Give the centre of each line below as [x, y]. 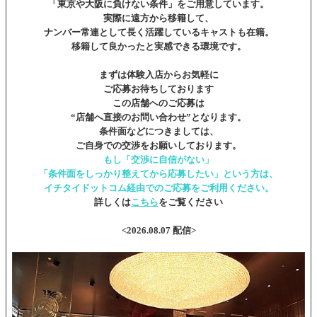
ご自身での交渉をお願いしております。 [158, 145]
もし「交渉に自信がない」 [158, 159]
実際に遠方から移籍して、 [158, 18]
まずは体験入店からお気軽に [158, 74]
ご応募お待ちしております [158, 88]
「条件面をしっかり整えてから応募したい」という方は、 [158, 173]
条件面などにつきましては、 [158, 131]
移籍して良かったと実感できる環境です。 [158, 46]
